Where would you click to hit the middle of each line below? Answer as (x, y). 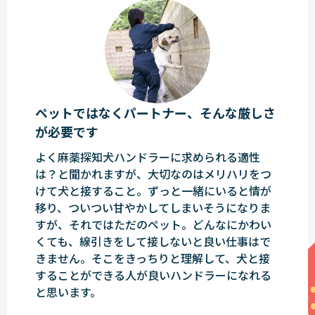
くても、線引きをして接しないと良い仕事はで (153, 242)
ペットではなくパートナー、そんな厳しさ (155, 113)
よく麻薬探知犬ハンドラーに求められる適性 (148, 157)
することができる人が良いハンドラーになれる (153, 275)
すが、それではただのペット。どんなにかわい (153, 225)
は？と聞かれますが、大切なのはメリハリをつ (153, 174)
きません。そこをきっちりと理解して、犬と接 (153, 258)
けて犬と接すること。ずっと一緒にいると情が (153, 191)
